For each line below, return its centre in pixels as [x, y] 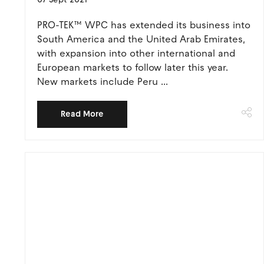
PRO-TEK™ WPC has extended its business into [144, 25]
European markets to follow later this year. [133, 67]
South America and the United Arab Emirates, [141, 39]
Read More [82, 114]
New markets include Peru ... [103, 82]
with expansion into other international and [136, 53]
